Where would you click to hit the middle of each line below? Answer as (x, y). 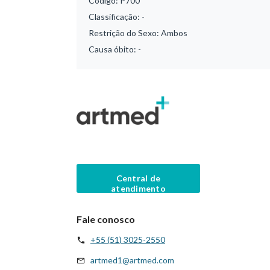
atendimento (138, 188)
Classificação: (115, 17)
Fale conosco (106, 219)
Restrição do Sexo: (125, 33)
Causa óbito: (113, 49)
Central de (138, 178)
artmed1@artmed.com (132, 260)
